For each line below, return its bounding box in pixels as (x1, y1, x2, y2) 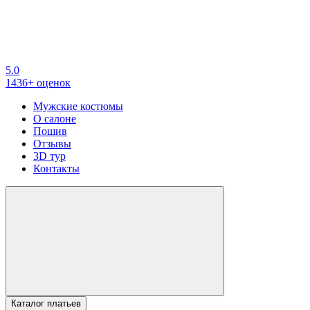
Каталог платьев (11, 298, 81, 309)
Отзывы (33, 138, 71, 149)
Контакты (33, 163, 80, 174)
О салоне (33, 113, 76, 125)
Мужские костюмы (33, 100, 123, 112)
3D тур (33, 150, 66, 162)
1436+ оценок (6, 77, 71, 89)
